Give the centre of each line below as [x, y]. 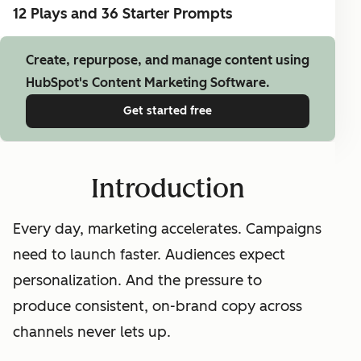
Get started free [168, 110]
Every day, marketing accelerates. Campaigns [167, 228]
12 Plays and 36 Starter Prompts [122, 13]
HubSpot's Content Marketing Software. [148, 82]
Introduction [168, 188]
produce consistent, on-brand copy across [158, 306]
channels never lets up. [92, 332]
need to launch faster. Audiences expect [149, 254]
